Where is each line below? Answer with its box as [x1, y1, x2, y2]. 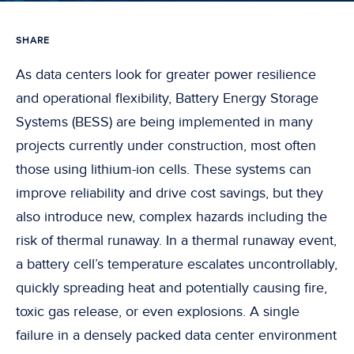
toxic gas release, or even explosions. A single [16, 303, 299, 320]
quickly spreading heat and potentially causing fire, [16, 280, 327, 296]
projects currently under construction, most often [16, 137, 316, 154]
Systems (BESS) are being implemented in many [16, 114, 313, 130]
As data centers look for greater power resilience [16, 66, 316, 83]
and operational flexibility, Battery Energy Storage [16, 90, 318, 107]
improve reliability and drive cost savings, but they [16, 185, 323, 201]
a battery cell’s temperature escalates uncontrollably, [16, 256, 337, 273]
